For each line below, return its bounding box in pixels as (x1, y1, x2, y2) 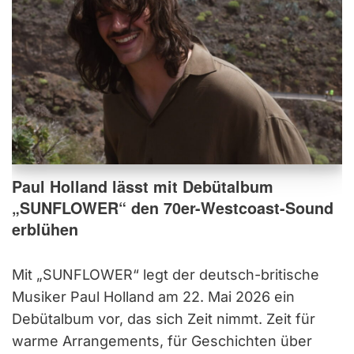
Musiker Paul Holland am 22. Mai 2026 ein (12, 288, 295, 305)
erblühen (12, 217, 78, 240)
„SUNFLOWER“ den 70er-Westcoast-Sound (12, 196, 333, 219)
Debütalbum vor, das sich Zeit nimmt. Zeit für (12, 310, 315, 327)
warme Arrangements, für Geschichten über (12, 332, 312, 349)
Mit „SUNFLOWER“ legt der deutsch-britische (12, 265, 319, 283)
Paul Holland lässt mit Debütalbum (12, 175, 273, 198)
